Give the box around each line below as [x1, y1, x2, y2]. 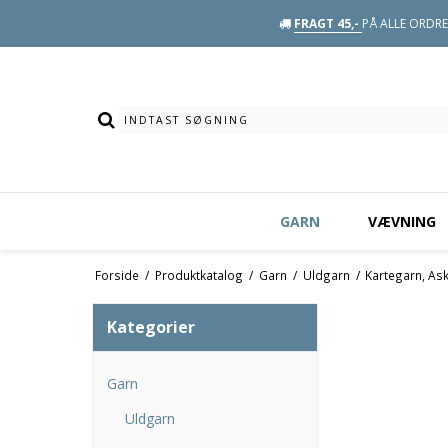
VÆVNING [367, 212, 436, 231]
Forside [94, 266, 139, 283]
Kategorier [107, 315, 195, 338]
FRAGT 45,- [293, 15, 362, 32]
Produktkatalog [154, 266, 243, 283]
